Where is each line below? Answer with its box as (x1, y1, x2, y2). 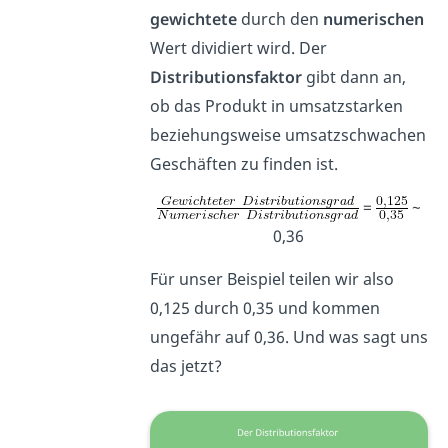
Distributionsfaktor (149, 66, 306, 89)
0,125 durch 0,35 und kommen (149, 297, 380, 320)
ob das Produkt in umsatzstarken (149, 95, 403, 118)
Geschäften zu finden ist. (149, 153, 338, 176)
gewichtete (149, 8, 237, 31)
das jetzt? (149, 355, 222, 378)
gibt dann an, (305, 66, 406, 89)
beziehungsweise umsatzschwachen (149, 124, 426, 147)
